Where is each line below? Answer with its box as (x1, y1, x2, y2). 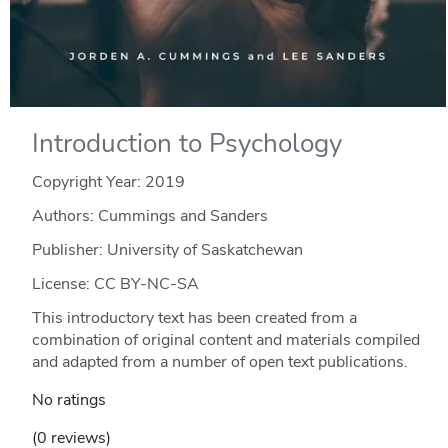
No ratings (31, 389, 106, 412)
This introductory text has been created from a (31, 307, 357, 330)
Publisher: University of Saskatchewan (31, 239, 303, 262)
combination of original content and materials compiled (31, 329, 420, 352)
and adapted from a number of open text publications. (31, 351, 408, 374)
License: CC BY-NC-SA (31, 273, 199, 296)
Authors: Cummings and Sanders (31, 205, 268, 228)
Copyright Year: (31, 171, 145, 194)
